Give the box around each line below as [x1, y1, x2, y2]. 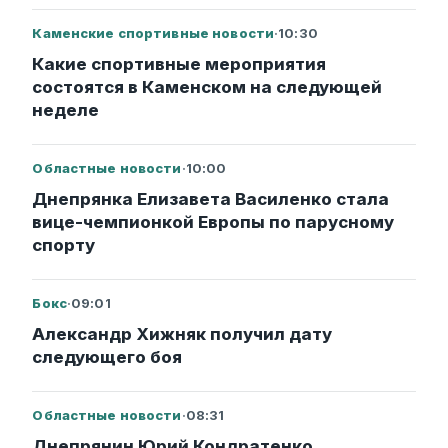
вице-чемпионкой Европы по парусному [32, 212, 395, 233]
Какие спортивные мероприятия [32, 54, 327, 75]
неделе [32, 100, 100, 121]
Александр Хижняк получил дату [32, 324, 333, 345]
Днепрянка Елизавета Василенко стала [32, 189, 390, 210]
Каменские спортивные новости [32, 25, 275, 42]
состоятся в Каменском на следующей [32, 77, 383, 98]
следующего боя [32, 347, 183, 368]
